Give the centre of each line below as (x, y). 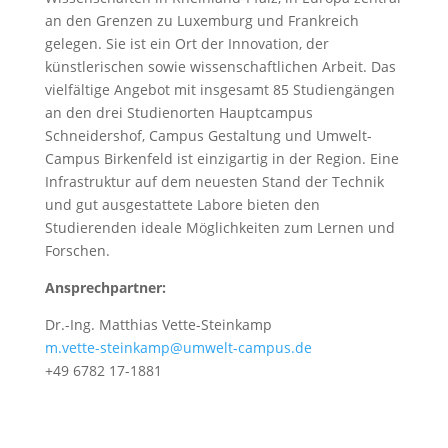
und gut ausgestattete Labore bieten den (182, 204)
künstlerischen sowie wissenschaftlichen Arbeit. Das (220, 66)
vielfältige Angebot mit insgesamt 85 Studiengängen (219, 89)
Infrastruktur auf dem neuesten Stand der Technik (214, 181)
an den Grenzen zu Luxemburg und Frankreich (201, 20)
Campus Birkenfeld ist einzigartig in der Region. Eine (221, 158)
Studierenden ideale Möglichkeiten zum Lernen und (219, 227)
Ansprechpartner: (105, 287)
